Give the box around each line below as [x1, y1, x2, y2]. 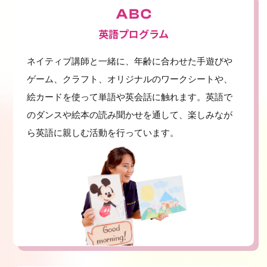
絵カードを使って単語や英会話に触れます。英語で [26, 92, 232, 103]
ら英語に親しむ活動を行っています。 [26, 128, 179, 138]
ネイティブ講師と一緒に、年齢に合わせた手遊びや [26, 56, 232, 67]
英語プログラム [98, 26, 169, 41]
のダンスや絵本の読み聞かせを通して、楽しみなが [26, 110, 232, 120]
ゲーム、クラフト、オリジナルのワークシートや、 [26, 74, 232, 85]
